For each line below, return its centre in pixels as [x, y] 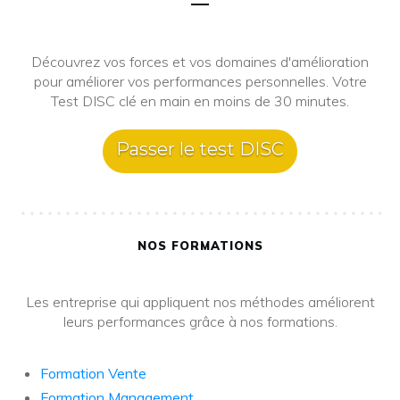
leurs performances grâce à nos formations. [200, 321]
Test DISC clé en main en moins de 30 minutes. [200, 101]
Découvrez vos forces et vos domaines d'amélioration [200, 62]
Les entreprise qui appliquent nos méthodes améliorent [200, 302]
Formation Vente [93, 373]
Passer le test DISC [200, 149]
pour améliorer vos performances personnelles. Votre [200, 81]
